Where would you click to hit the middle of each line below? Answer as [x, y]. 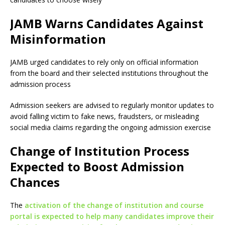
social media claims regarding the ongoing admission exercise [110, 127]
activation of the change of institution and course [114, 205]
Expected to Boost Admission [97, 166]
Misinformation [58, 39]
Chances [35, 182]
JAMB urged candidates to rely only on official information [104, 62]
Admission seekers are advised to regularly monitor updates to [112, 105]
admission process [40, 84]
